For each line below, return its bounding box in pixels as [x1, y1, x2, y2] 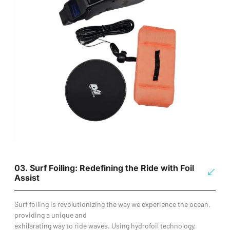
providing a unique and [14, 210, 87, 219]
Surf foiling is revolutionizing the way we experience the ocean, [14, 199, 210, 208]
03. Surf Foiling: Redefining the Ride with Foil [14, 162, 194, 173]
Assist [14, 172, 40, 183]
